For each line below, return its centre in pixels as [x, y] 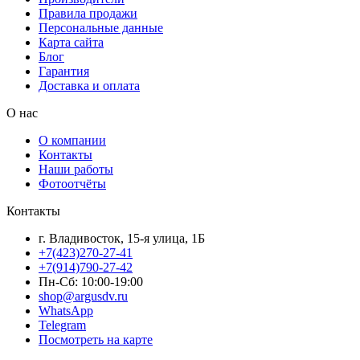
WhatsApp [66, 310]
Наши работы [76, 169]
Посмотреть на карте [96, 339]
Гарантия [64, 71]
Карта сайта [71, 42]
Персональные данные [101, 27]
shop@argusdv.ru [83, 296]
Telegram [62, 325]
